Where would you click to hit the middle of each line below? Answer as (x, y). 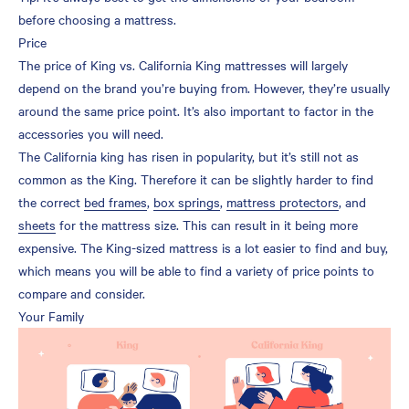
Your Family (51, 315)
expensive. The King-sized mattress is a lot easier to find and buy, (203, 247)
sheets (37, 224)
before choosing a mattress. (97, 19)
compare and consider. (82, 293)
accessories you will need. (91, 133)
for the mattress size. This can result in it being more (207, 224)
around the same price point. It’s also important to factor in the (196, 110)
